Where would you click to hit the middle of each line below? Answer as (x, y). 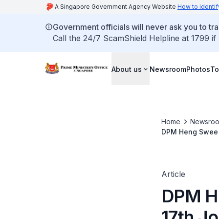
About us (127, 69)
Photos (198, 69)
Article (173, 174)
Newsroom (168, 69)
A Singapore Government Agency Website (116, 7)
